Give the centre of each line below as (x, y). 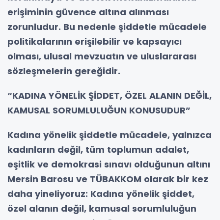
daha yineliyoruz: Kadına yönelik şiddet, (101, 193)
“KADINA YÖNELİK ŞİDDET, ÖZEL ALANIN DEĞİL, (110, 95)
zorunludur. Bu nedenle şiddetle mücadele (107, 27)
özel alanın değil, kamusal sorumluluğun (102, 208)
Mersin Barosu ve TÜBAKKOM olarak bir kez (108, 179)
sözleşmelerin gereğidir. (64, 71)
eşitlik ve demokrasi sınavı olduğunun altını (109, 164)
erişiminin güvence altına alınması (88, 12)
